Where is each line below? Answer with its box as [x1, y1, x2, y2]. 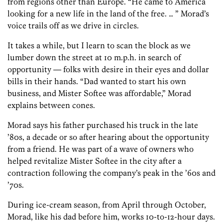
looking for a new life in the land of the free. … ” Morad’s [7, 8, 209, 19]
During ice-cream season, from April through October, [7, 200, 206, 210]
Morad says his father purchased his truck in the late [7, 120, 198, 130]
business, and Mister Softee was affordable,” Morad [7, 88, 191, 99]
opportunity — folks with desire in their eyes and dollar [7, 64, 209, 75]
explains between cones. [7, 100, 95, 111]
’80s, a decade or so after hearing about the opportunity [7, 132, 209, 142]
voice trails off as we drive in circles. [7, 20, 139, 31]
